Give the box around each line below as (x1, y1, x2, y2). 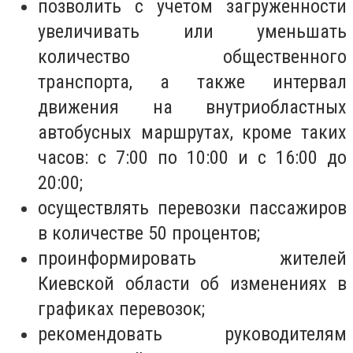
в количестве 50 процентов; (38, 222, 260, 245)
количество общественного (38, 46, 347, 69)
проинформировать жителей (38, 247, 347, 270)
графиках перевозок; (38, 298, 205, 321)
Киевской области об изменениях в (38, 273, 347, 295)
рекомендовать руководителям (38, 323, 347, 346)
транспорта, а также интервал (38, 71, 347, 94)
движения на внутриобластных (38, 96, 347, 119)
